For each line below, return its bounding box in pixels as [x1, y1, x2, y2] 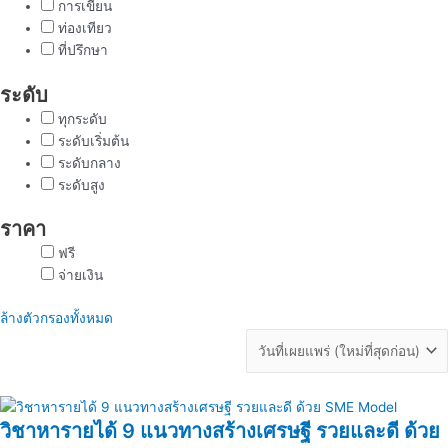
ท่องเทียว [54, 20, 113, 37]
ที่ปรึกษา [54, 42, 109, 59]
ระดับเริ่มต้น [54, 132, 130, 149]
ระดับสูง [54, 176, 106, 193]
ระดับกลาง [54, 154, 122, 171]
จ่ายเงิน [54, 267, 104, 284]
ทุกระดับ [54, 110, 108, 127]
